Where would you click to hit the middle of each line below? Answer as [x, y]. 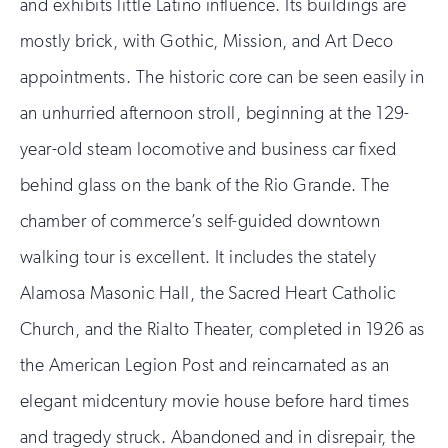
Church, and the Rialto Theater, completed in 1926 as [222, 328]
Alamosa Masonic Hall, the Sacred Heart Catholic [208, 292]
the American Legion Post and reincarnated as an [205, 364]
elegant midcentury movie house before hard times [215, 400]
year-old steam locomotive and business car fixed [208, 148]
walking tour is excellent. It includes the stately [198, 256]
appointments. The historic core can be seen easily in [222, 76]
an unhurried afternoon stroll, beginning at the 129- [215, 112]
